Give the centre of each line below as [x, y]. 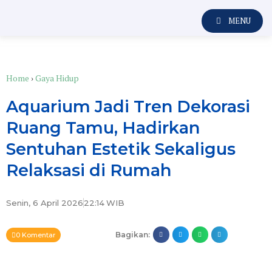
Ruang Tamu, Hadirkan [103, 128]
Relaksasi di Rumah [89, 170]
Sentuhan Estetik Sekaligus [121, 149]
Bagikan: [132, 234]
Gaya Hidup [57, 78]
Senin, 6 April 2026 [45, 202]
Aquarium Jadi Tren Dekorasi [128, 107]
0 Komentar [36, 235]
